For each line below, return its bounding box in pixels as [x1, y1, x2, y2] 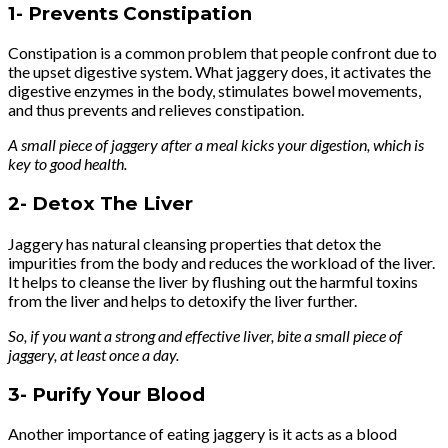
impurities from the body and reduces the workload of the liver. [8, 252, 435, 272]
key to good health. [8, 154, 136, 174]
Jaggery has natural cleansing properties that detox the [8, 233, 381, 253]
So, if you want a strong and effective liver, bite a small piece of [8, 325, 402, 345]
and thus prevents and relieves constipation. [8, 100, 307, 120]
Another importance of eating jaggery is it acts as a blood [8, 424, 397, 444]
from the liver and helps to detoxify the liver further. [8, 290, 360, 310]
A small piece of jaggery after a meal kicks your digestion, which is [8, 135, 424, 155]
